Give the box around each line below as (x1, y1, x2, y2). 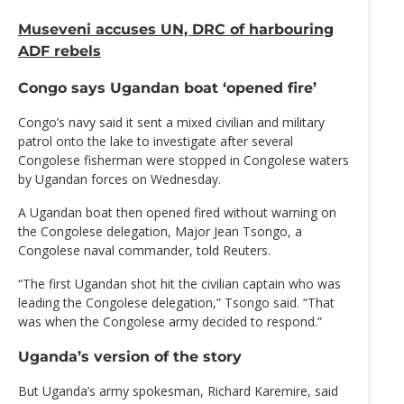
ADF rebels (18, 41, 101, 60)
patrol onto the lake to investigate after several (18, 132, 293, 150)
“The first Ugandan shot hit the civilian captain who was (18, 274, 341, 292)
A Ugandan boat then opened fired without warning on (18, 203, 336, 221)
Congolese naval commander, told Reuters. (18, 241, 271, 259)
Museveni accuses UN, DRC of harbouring (18, 20, 334, 39)
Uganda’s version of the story (18, 347, 242, 366)
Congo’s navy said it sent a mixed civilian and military (18, 113, 325, 131)
